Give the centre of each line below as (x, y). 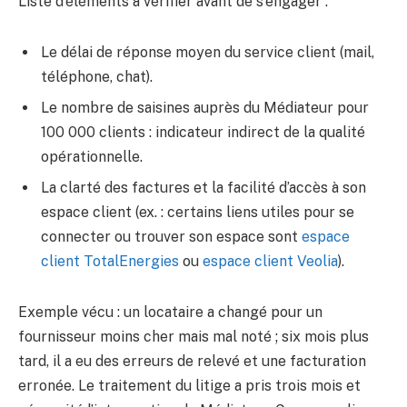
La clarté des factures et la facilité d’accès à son (203, 187)
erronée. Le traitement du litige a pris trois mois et (189, 385)
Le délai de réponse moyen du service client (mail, (208, 52)
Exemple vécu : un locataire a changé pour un (170, 312)
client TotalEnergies (110, 261)
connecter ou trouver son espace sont (171, 236)
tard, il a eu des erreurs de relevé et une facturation (192, 361)
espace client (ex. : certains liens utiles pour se (198, 212)
